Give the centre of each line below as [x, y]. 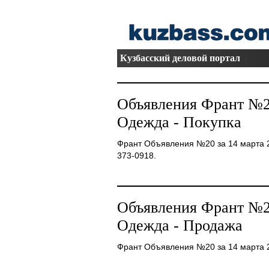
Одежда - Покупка [179, 122]
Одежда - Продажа [180, 225]
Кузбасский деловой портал [180, 58]
